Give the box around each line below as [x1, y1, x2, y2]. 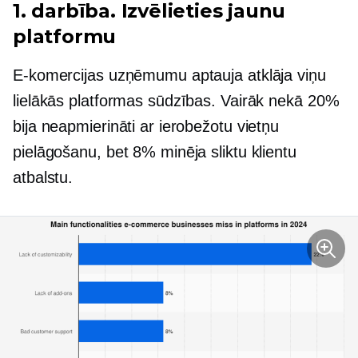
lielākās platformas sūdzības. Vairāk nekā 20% [13, 92, 340, 110]
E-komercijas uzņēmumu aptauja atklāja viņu [13, 66, 326, 85]
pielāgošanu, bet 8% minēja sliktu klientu [13, 143, 296, 161]
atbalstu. [13, 169, 74, 187]
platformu [13, 25, 117, 49]
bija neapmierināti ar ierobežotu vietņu [13, 117, 280, 136]
